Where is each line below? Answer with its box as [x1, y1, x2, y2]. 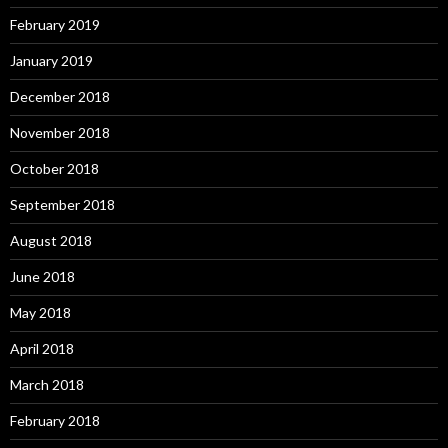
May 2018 [10, 303, 71, 321]
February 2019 [10, 15, 100, 33]
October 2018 [10, 159, 99, 177]
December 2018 [10, 87, 110, 105]
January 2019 [10, 51, 93, 69]
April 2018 [10, 339, 74, 357]
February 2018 [10, 411, 100, 429]
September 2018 [10, 195, 115, 213]
